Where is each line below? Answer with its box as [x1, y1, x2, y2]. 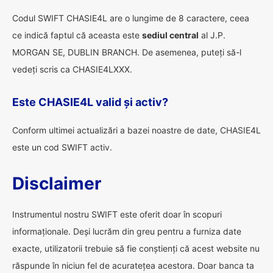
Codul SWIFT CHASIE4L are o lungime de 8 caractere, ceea [12, 13, 249, 23]
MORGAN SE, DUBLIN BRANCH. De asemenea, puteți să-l [12, 47, 241, 57]
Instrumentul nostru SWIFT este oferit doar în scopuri [12, 209, 222, 219]
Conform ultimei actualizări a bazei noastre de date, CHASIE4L [12, 125, 261, 135]
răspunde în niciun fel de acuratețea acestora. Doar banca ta [12, 260, 254, 271]
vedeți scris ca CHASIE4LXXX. [12, 64, 132, 74]
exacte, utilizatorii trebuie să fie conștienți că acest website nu [12, 243, 260, 253]
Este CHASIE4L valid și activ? [12, 96, 168, 108]
